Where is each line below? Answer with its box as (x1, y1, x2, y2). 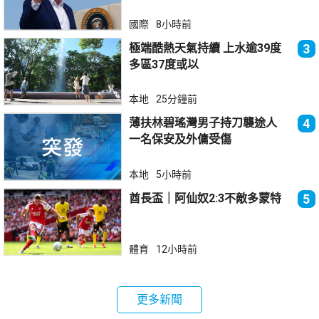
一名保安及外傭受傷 (129, 132, 232, 147)
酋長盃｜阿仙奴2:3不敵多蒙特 (129, 191, 282, 205)
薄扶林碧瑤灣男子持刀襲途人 (129, 116, 289, 130)
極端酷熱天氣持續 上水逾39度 (129, 41, 224, 55)
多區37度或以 (129, 57, 199, 71)
